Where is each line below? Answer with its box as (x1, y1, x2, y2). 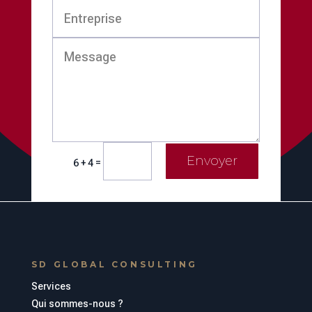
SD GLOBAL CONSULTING (31, 258, 198, 270)
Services (31, 280, 71, 292)
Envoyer (187, 153, 238, 169)
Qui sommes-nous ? (31, 297, 123, 309)
